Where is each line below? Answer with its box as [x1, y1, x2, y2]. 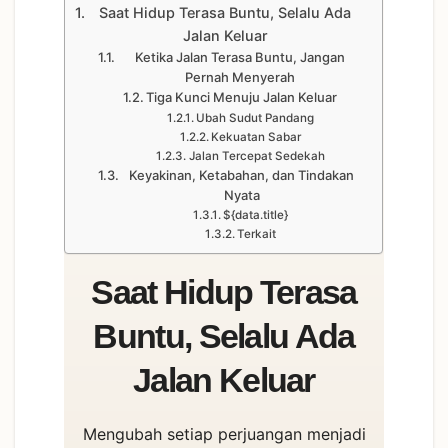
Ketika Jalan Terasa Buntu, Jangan [134, 48, 345, 65]
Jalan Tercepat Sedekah [188, 148, 325, 163]
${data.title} [223, 207, 288, 222]
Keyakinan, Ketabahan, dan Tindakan [129, 166, 355, 183]
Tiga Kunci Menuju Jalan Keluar [146, 88, 338, 105]
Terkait [237, 226, 276, 241]
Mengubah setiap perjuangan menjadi [82, 423, 366, 444]
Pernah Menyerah [184, 68, 295, 85]
